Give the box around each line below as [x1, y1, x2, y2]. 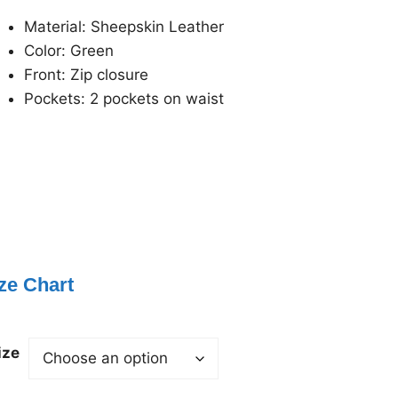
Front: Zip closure [23, 65, 148, 84]
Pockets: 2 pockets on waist [23, 89, 224, 107]
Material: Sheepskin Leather [23, 17, 224, 36]
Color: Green [23, 41, 114, 60]
